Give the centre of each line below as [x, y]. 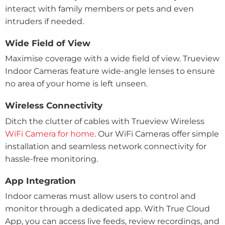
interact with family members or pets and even [99, 9]
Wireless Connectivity [54, 106]
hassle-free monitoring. [51, 159]
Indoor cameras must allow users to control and [100, 196]
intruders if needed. [44, 22]
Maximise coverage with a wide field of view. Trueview [112, 59]
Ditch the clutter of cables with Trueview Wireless [105, 121]
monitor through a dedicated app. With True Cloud [107, 209]
